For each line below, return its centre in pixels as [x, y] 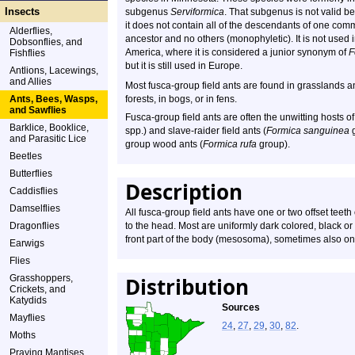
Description [184, 192]
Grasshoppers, [41, 278]
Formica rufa [230, 144]
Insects [22, 11]
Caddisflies [34, 191]
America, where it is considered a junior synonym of [237, 52]
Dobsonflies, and [46, 42]
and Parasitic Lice [48, 139]
